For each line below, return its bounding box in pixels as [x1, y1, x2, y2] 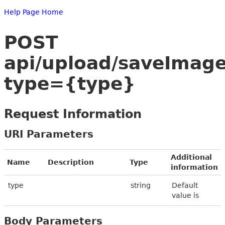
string [131, 181, 151, 189]
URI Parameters [4, 128, 93, 140]
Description [48, 158, 94, 166]
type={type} [4, 73, 136, 94]
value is [172, 191, 199, 199]
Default [172, 181, 198, 189]
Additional [171, 153, 212, 161]
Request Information [4, 106, 142, 121]
